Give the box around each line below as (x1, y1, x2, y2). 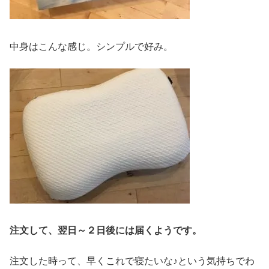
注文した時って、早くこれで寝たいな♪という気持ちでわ (10, 255, 255, 266)
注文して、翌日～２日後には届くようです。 (10, 225, 202, 236)
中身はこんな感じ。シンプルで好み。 (10, 41, 173, 52)
